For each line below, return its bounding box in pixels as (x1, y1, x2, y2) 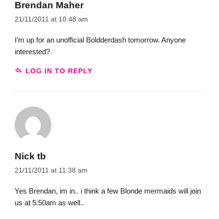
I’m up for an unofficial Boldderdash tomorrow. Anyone (15, 35, 186, 44)
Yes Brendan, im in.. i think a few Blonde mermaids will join (15, 186, 201, 195)
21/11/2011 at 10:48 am (15, 16, 88, 23)
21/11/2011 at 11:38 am (15, 167, 88, 175)
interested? (15, 47, 50, 56)
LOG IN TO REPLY (25, 67, 92, 75)
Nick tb (15, 151, 46, 161)
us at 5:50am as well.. (15, 198, 84, 207)
